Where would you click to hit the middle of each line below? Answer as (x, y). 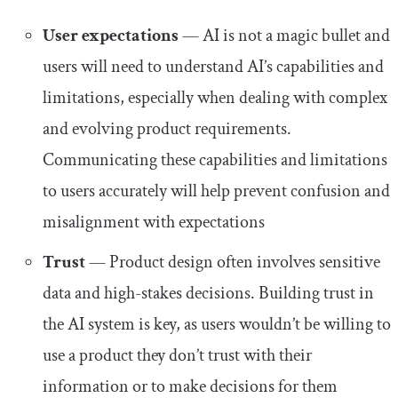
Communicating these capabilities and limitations (215, 160)
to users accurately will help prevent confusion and (216, 191)
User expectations (111, 36)
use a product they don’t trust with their (177, 356)
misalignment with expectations (154, 223)
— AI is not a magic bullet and (284, 36)
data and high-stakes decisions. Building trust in (208, 294)
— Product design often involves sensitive (233, 263)
